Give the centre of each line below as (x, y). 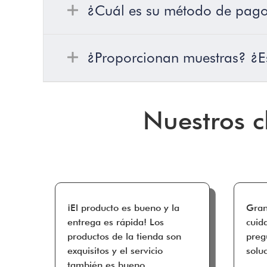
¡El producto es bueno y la (123, 207)
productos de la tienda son (124, 236)
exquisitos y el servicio (115, 250)
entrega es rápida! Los (116, 222)
